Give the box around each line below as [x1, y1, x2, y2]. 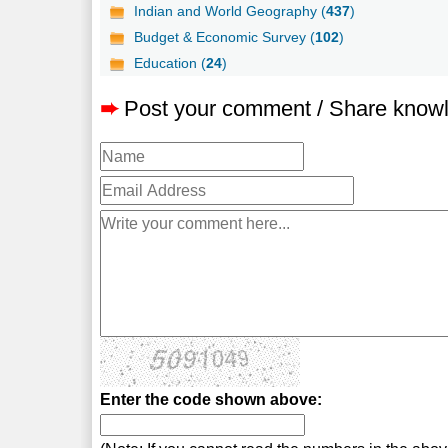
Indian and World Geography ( [134, 2, 327, 19]
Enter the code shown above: [100, 390, 323, 408]
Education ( [134, 54, 207, 71]
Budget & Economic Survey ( [134, 28, 316, 45]
